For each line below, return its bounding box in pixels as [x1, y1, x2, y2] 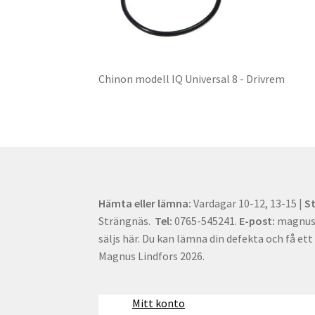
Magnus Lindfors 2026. [98, 248, 205, 263]
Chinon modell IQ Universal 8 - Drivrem [98, 72, 285, 86]
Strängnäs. [98, 213, 155, 228]
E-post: [239, 213, 276, 228]
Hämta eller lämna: [98, 195, 194, 210]
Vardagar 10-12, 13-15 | [193, 195, 305, 210]
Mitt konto [132, 295, 186, 310]
